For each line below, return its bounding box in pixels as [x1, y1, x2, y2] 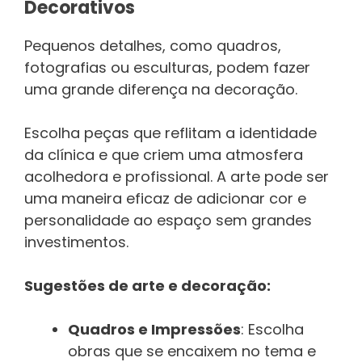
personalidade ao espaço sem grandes [24, 210, 312, 231]
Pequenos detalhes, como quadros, [24, 36, 281, 57]
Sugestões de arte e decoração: [24, 276, 271, 297]
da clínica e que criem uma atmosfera [24, 145, 303, 166]
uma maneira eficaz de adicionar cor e [24, 188, 306, 209]
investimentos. [24, 232, 128, 253]
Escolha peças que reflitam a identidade [24, 123, 317, 144]
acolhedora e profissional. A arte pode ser [24, 166, 329, 187]
